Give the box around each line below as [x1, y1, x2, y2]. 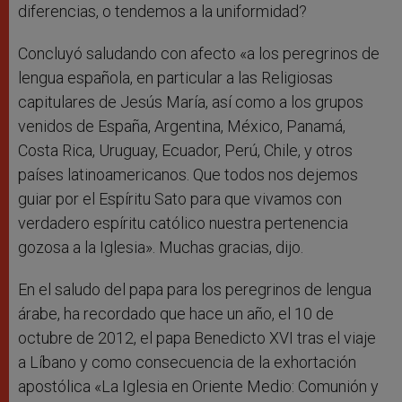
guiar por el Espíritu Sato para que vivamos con [18, 189, 342, 209]
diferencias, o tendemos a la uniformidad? [18, 2, 307, 22]
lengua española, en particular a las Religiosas [18, 68, 333, 88]
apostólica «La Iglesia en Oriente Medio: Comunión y [18, 377, 379, 397]
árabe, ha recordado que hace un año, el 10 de [18, 304, 334, 324]
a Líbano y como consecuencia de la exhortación [18, 353, 356, 372]
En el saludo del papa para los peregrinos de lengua [18, 280, 371, 300]
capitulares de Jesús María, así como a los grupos [18, 92, 363, 112]
